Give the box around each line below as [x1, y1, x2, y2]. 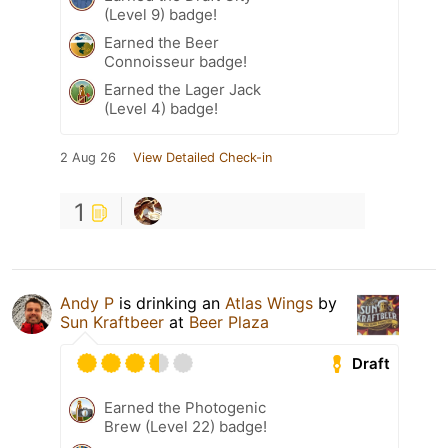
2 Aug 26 [60, 150, 116, 166]
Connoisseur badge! [104, 52, 247, 72]
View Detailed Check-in [133, 150, 272, 166]
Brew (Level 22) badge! [104, 417, 267, 437]
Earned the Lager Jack [104, 80, 261, 100]
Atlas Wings [225, 293, 313, 314]
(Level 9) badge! [104, 5, 217, 25]
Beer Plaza [189, 312, 269, 333]
